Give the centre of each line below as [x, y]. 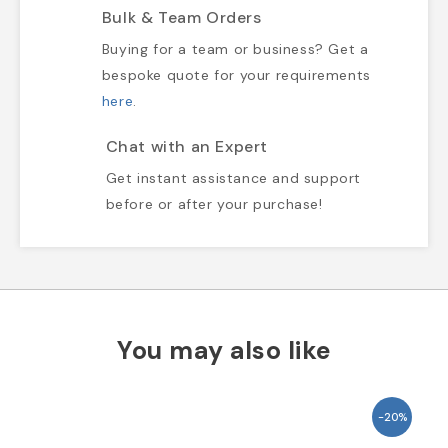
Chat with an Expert [187, 147]
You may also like [224, 351]
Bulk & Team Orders [181, 18]
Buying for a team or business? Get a [235, 49]
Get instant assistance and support [233, 178]
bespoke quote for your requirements [236, 75]
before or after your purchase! [214, 204]
